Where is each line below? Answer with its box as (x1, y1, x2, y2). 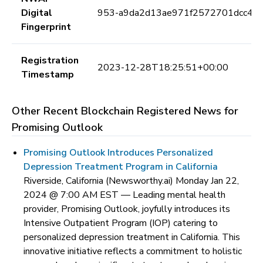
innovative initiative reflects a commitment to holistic (23, 245, 242, 258)
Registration (21, 54, 79, 67)
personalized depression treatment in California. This (23, 231, 240, 244)
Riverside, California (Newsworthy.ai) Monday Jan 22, (23, 174, 239, 187)
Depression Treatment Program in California (23, 160, 218, 173)
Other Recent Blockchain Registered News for (12, 104, 238, 118)
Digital (21, 6, 52, 19)
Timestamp (21, 68, 74, 81)
